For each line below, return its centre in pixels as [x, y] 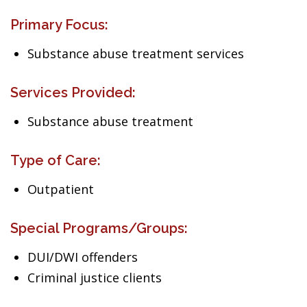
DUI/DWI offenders [83, 257]
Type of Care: [56, 160]
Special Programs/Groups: [99, 228]
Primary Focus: [59, 25]
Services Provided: [73, 93]
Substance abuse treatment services [136, 53]
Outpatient [61, 189]
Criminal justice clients [95, 278]
